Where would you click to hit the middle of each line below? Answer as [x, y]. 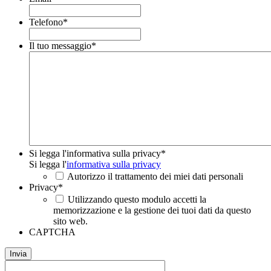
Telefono [46, 22]
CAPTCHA [52, 232]
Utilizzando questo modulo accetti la [137, 200]
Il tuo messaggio [60, 46]
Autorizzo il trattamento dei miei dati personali [155, 177]
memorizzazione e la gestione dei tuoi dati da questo [152, 211]
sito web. [70, 221]
